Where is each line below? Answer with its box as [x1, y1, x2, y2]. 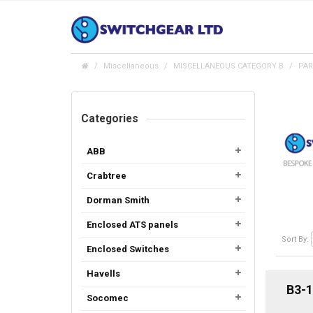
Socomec [87, 292, 129, 303]
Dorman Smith [87, 194, 150, 205]
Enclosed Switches [87, 243, 169, 254]
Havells [87, 268, 120, 279]
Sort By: [281, 234, 311, 244]
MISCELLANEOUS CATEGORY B [173, 61, 284, 71]
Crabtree [87, 170, 126, 181]
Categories [81, 112, 138, 125]
